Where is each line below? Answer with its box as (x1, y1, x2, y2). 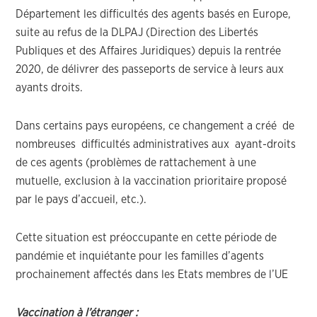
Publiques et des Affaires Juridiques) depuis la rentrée (16, 45, 282, 57)
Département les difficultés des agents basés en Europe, (16, 8, 292, 20)
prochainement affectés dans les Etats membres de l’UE (16, 269, 289, 280)
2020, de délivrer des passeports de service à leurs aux (16, 64, 284, 75)
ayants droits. (16, 82, 83, 93)
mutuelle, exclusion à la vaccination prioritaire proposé (16, 175, 290, 187)
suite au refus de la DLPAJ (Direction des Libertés (16, 27, 259, 38)
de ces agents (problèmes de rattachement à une (16, 157, 257, 168)
